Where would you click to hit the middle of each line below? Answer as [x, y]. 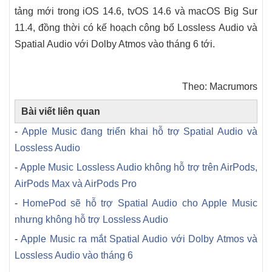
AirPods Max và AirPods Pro [76, 184]
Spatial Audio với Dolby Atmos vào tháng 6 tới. [115, 44]
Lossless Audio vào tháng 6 [74, 255]
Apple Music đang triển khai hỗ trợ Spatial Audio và [140, 131]
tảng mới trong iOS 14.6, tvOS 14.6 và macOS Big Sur [136, 11]
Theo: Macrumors [220, 87]
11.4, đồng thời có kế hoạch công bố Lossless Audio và [136, 28]
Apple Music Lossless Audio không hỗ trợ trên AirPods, [139, 167]
